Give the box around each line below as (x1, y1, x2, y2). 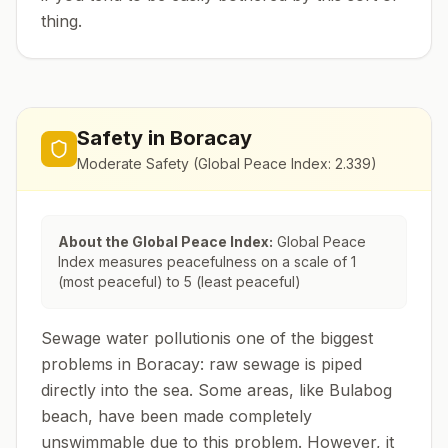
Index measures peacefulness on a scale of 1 (58, 253, 356, 270)
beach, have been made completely (41, 406, 312, 426)
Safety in (77, 126, 170, 150)
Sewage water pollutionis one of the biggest (41, 328, 373, 348)
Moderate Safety (77, 155, 189, 172)
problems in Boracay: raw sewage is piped (41, 354, 362, 374)
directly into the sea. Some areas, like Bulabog (41, 380, 392, 400)
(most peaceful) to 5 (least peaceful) (58, 273, 301, 290)
